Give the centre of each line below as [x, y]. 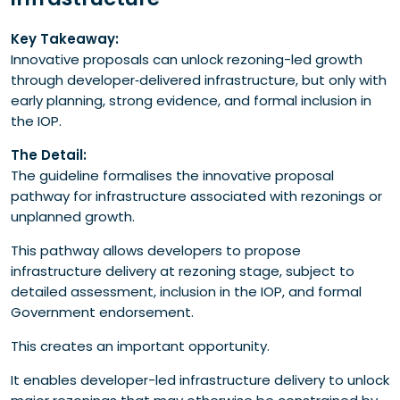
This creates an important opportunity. [140, 346]
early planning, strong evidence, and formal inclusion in [191, 100]
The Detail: [49, 154]
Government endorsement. [102, 312]
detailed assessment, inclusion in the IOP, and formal [186, 291]
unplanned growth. [73, 216]
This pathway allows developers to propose [156, 250]
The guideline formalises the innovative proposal [172, 175]
